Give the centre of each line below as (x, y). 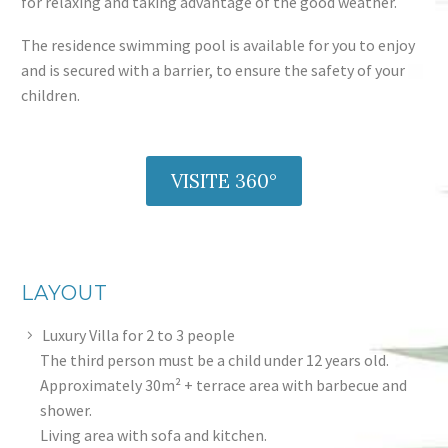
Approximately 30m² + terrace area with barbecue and (224, 384)
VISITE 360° (224, 180)
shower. (66, 409)
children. (50, 94)
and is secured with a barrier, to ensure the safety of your (213, 69)
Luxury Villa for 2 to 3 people (138, 334)
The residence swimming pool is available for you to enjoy (218, 44)
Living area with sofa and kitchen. (154, 434)
